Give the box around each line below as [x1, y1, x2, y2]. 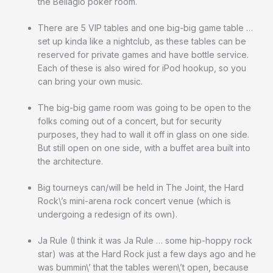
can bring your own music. [38, 76, 143, 87]
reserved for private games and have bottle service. [38, 49, 249, 60]
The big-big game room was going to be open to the [38, 102, 251, 113]
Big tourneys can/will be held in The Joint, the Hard [38, 182, 244, 193]
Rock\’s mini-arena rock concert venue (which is [38, 196, 231, 207]
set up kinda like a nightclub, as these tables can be [38, 36, 246, 47]
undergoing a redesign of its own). [38, 209, 177, 220]
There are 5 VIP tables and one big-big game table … [38, 23, 253, 34]
